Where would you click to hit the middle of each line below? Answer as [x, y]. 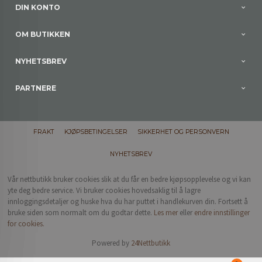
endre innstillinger [222, 213]
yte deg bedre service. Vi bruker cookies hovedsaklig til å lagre [104, 191]
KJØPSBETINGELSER [96, 132]
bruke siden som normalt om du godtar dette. [81, 213]
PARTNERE [36, 88]
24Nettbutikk [151, 243]
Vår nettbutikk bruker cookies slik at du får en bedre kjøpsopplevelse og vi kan [130, 180]
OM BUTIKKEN [43, 35]
